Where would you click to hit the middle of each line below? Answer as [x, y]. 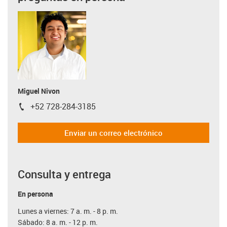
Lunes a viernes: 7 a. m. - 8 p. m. [68, 211]
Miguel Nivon [39, 91]
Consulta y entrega [64, 174]
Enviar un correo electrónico [113, 133]
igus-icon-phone [46, 108]
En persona [35, 194]
